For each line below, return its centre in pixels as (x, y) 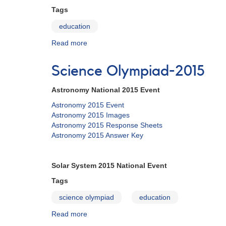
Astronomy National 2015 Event (106, 90)
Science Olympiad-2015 (128, 71)
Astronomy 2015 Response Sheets (107, 125)
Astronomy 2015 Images (91, 115)
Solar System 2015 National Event (109, 165)
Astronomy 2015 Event (88, 105)
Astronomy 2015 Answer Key (97, 135)
